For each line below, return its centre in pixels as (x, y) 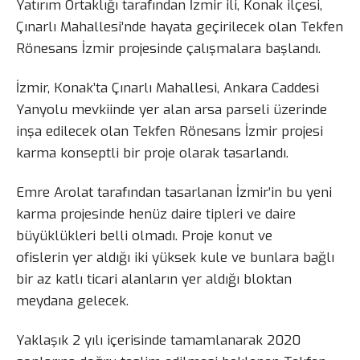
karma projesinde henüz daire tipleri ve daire (156, 215)
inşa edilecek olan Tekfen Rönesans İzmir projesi (170, 132)
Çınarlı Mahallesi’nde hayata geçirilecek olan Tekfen (180, 27)
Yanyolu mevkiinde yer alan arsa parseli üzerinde (172, 110)
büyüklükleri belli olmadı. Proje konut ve (144, 236)
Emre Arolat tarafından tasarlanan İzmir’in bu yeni (174, 193)
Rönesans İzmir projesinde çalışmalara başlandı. (168, 49)
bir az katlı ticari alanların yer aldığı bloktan (154, 280)
